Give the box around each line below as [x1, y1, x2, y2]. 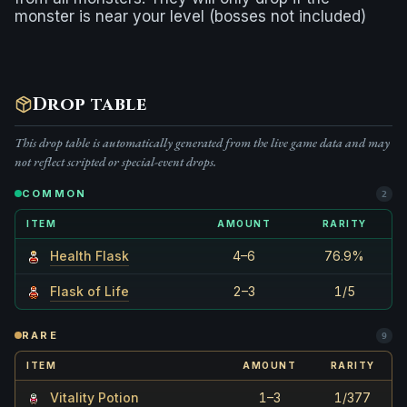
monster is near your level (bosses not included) [15, 6, 366, 25]
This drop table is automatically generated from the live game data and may [15, 134, 390, 151]
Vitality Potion [50, 389, 139, 405]
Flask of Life [50, 283, 129, 299]
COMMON [22, 187, 87, 201]
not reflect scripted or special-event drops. [15, 153, 216, 170]
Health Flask [50, 247, 129, 263]
